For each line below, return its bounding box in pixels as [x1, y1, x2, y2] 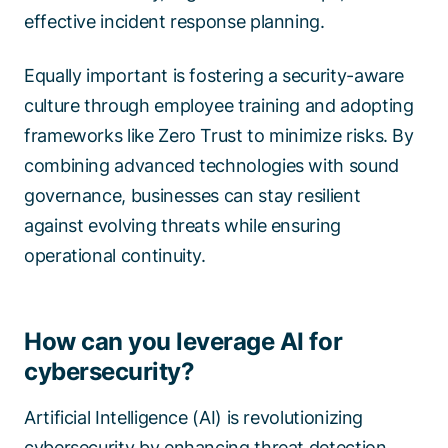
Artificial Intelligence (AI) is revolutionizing [24, 407, 364, 429]
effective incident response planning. [24, 11, 334, 33]
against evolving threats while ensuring [24, 215, 341, 237]
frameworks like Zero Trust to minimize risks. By [24, 125, 414, 147]
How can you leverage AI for [24, 327, 343, 357]
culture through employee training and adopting [24, 95, 414, 117]
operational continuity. [24, 245, 206, 267]
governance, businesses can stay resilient [24, 185, 361, 207]
